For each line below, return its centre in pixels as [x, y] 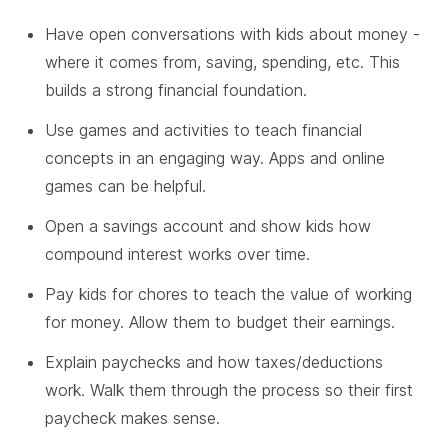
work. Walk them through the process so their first [229, 389]
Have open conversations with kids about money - [232, 33]
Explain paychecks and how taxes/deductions [214, 361]
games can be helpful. [125, 185]
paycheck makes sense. [132, 417]
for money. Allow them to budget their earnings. [220, 321]
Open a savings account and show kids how [208, 225]
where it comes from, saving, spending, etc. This [222, 61]
